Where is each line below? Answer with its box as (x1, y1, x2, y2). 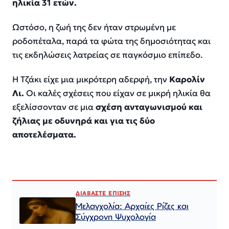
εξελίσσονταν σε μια (12, 102, 96, 113)
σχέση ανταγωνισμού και (96, 102, 202, 113)
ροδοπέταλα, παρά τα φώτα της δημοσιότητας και (12, 35, 211, 47)
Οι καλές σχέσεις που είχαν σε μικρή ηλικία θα (24, 88, 211, 99)
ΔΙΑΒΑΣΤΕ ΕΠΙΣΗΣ (76, 190, 131, 197)
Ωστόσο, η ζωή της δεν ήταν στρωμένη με (12, 21, 176, 33)
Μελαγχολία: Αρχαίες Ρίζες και (76, 200, 189, 212)
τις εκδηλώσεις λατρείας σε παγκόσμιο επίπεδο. (12, 49, 202, 60)
